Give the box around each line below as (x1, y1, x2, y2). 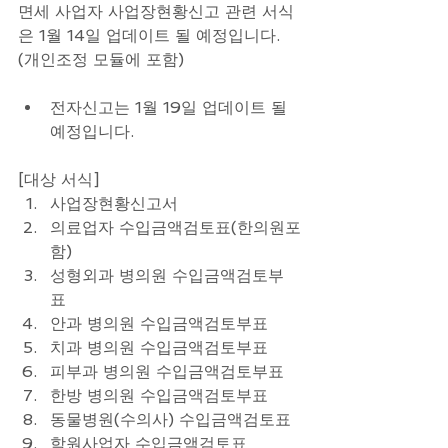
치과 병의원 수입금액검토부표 (50, 338, 278, 358)
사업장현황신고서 (50, 194, 188, 214)
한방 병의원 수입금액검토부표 (50, 386, 278, 406)
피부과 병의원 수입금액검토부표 (50, 362, 294, 382)
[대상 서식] (18, 170, 109, 190)
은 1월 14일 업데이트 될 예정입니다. (18, 26, 285, 46)
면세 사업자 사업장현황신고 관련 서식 (18, 2, 294, 22)
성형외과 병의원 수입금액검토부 (50, 266, 284, 286)
